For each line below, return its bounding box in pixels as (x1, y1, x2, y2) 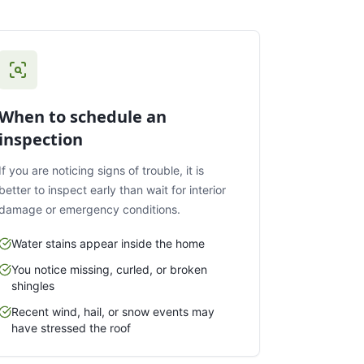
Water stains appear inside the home (11, 236, 206, 250)
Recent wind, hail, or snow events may (11, 304, 215, 318)
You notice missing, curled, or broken (11, 262, 208, 276)
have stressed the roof (11, 320, 132, 335)
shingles (11, 278, 55, 292)
